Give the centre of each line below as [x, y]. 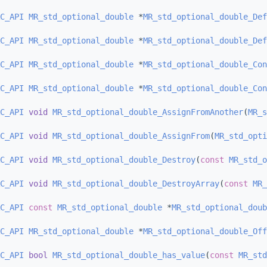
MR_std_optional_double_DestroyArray [136, 184]
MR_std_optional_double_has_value [129, 255]
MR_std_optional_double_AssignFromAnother [148, 112]
